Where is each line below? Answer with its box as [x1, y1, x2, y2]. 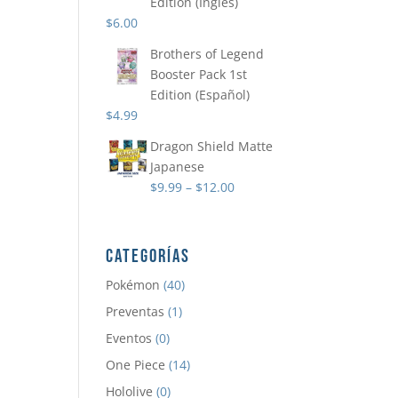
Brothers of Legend [150, 45, 265, 63]
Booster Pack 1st [150, 66, 248, 84]
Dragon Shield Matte [150, 138, 274, 155]
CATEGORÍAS [106, 245, 191, 268]
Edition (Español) [150, 86, 251, 104]
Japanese [150, 158, 205, 176]
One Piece [106, 356, 166, 374]
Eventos [106, 330, 153, 347]
